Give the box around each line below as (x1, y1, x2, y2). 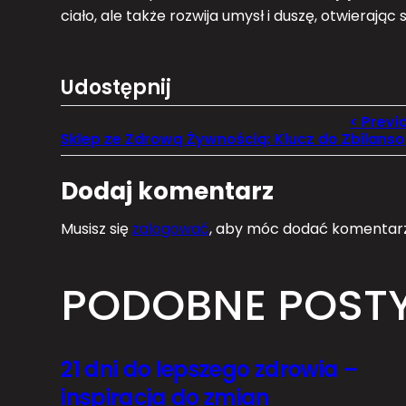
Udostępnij (61, 72, 172, 101)
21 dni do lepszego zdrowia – (61, 353, 358, 384)
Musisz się (61, 217, 133, 239)
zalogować (132, 217, 210, 239)
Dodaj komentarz (61, 174, 275, 208)
